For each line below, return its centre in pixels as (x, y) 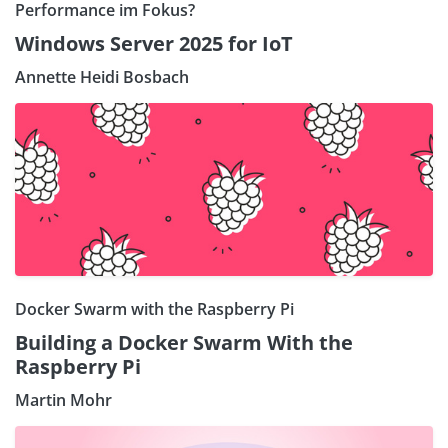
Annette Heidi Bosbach (102, 76)
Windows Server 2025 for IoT (154, 43)
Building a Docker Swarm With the (184, 342)
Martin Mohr (63, 399)
